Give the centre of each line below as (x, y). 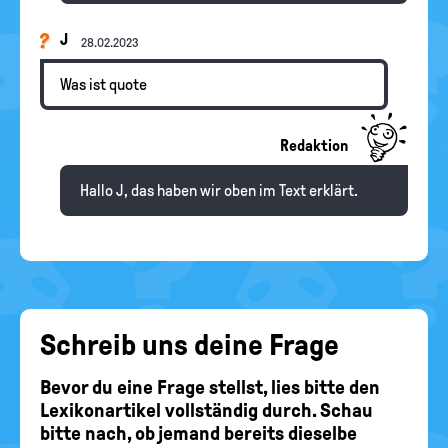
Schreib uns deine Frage (189, 344)
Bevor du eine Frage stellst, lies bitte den (210, 387)
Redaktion (314, 145)
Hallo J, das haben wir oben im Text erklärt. (219, 190)
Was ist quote (103, 84)
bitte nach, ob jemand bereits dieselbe (198, 433)
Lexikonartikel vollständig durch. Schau (206, 410)
